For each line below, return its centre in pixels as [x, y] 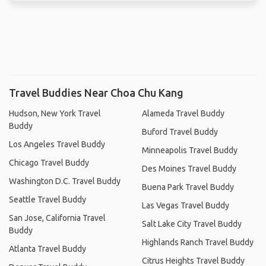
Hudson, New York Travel [55, 113]
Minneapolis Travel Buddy [190, 150]
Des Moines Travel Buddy [189, 168]
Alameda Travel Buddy [183, 113]
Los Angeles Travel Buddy [57, 144]
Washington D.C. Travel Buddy [65, 181]
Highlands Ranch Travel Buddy [198, 242]
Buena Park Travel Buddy [188, 187]
